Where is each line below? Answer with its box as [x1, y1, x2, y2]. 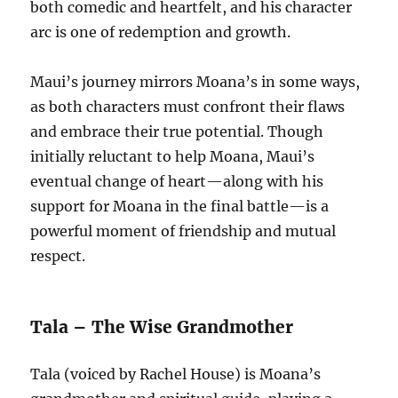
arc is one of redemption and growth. [30, 22, 291, 41]
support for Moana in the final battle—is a [30, 196, 330, 215]
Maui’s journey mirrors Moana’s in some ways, [30, 72, 361, 91]
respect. [30, 246, 86, 265]
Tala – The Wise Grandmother [30, 315, 294, 338]
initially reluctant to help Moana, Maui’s [30, 147, 315, 165]
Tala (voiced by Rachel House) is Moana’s [30, 364, 322, 383]
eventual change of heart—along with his [30, 171, 324, 190]
